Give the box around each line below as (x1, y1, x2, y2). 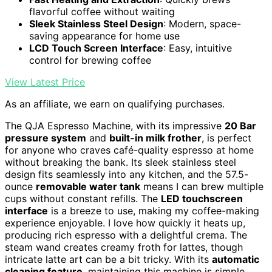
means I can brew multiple (140, 180, 263, 192)
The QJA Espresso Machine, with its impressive (5, 119, 225, 132)
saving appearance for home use (29, 29, 180, 42)
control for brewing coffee (29, 53, 151, 66)
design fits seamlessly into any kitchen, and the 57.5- (5, 168, 248, 180)
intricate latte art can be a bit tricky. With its (5, 253, 212, 265)
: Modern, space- (163, 17, 241, 30)
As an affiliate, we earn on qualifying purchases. (5, 97, 225, 110)
